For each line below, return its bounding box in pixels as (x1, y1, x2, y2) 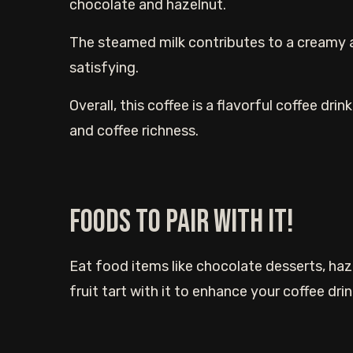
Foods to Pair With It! (69, 203, 294, 241)
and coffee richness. (69, 122, 199, 139)
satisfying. (69, 59, 139, 76)
